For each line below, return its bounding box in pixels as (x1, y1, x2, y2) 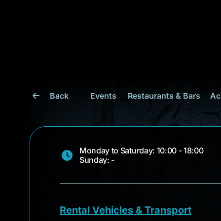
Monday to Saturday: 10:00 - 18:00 (79, 146, 204, 155)
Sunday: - (79, 155, 115, 165)
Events (90, 91, 116, 101)
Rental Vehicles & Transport (60, 204, 191, 216)
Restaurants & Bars (128, 91, 200, 101)
